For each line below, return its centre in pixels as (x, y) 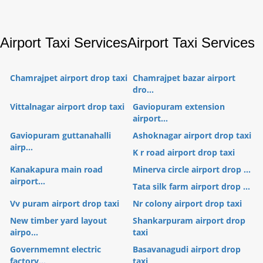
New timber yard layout (58, 220)
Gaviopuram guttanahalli (60, 135)
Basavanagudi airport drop (187, 249)
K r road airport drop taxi (184, 152)
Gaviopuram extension (179, 106)
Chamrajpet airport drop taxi (69, 77)
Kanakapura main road (56, 169)
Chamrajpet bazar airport (184, 77)
